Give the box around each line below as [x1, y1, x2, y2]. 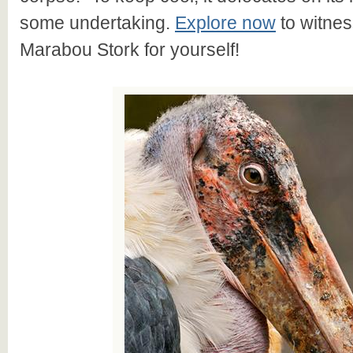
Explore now [175, 13, 276, 33]
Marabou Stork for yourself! [20, 39, 240, 60]
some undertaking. [20, 13, 175, 33]
